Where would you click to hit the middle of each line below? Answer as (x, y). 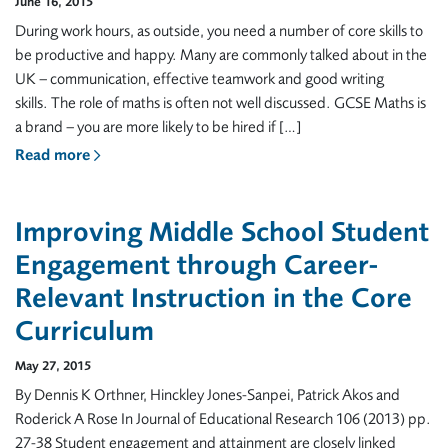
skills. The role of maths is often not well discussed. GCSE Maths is (220, 103)
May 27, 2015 (53, 365)
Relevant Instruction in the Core (213, 298)
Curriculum (84, 331)
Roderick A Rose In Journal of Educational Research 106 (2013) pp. (223, 419)
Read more (54, 155)
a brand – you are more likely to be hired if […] (158, 127)
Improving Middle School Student (222, 232)
